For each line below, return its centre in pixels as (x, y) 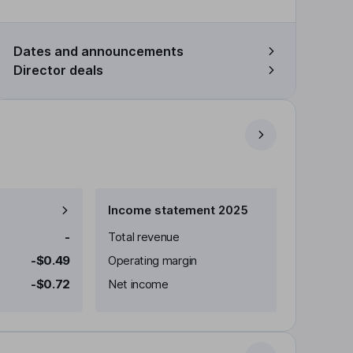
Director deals (58, 70)
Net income (138, 284)
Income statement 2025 (178, 210)
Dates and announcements (98, 51)
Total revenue (144, 237)
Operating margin (152, 260)
